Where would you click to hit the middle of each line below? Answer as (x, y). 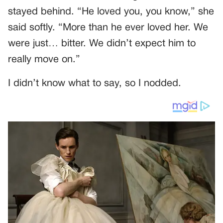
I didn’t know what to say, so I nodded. (95, 83)
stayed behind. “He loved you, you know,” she (111, 12)
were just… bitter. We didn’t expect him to (102, 44)
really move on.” (44, 59)
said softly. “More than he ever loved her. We (108, 28)
